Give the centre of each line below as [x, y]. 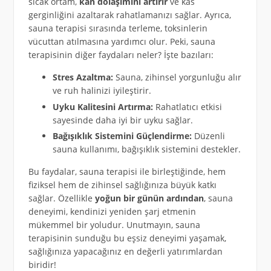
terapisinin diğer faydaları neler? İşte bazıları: [121, 54]
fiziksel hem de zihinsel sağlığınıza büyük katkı [122, 185]
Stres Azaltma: [83, 77]
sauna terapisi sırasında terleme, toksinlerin [118, 28]
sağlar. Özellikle [61, 198]
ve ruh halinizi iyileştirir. [102, 90]
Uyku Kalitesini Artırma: [103, 106]
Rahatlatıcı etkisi [187, 106]
